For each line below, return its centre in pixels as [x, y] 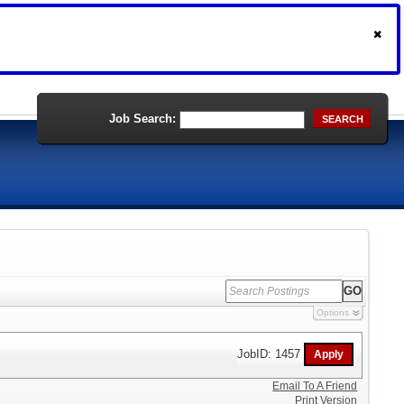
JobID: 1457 [271, 353]
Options [332, 312]
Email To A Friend [315, 386]
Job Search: [142, 119]
